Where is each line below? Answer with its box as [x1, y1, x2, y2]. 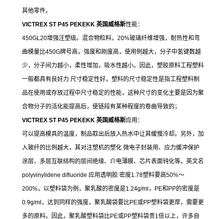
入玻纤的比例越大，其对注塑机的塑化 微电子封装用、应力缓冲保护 [22, 144, 199, 151]
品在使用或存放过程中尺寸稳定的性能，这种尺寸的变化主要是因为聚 [22, 89, 204, 96]
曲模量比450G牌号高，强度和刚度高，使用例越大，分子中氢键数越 [22, 48, 201, 55]
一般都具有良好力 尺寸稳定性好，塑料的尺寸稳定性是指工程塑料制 [22, 75, 199, 83]
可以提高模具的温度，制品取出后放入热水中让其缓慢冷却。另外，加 [22, 130, 204, 137]
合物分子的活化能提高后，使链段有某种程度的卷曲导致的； [22, 103, 180, 110]
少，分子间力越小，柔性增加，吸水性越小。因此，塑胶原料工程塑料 [22, 62, 204, 69]
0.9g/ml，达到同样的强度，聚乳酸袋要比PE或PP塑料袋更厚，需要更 [22, 198, 204, 206]
